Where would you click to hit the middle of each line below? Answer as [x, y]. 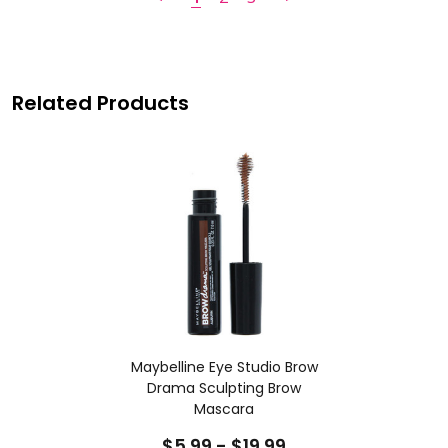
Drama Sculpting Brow [224, 388]
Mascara [224, 409]
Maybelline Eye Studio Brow [224, 367]
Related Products [100, 103]
